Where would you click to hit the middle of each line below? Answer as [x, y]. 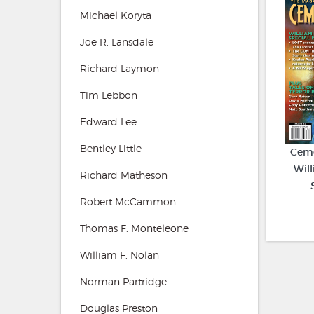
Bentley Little [111, 148]
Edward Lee [108, 121]
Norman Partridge [123, 281]
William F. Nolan [120, 254]
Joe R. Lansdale [117, 41]
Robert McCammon [128, 201]
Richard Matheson [124, 175]
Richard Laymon [120, 68]
